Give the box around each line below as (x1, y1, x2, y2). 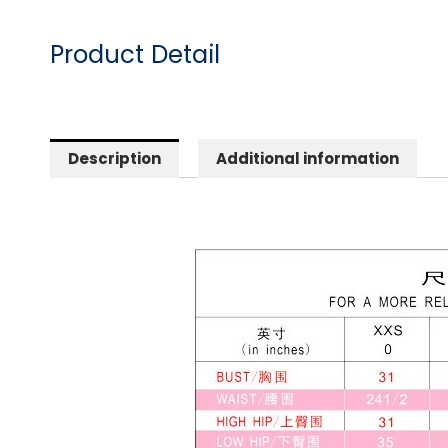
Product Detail (50, 37, 220, 73)
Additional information (216, 147, 399, 169)
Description (68, 147, 161, 169)
